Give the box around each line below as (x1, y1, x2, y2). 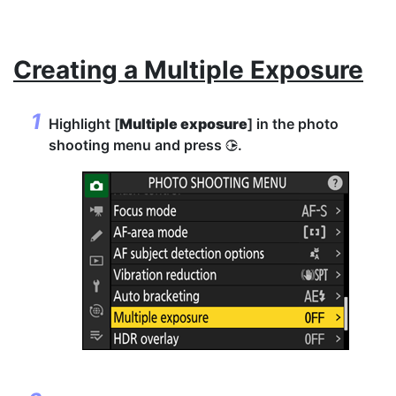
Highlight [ (49, 115, 119, 133)
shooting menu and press (49, 136, 225, 154)
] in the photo (247, 115, 339, 133)
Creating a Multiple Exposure (13, 55, 363, 85)
